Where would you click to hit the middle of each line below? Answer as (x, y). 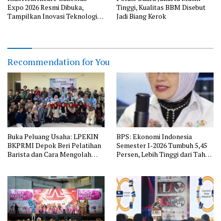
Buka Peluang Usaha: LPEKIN (53, 136)
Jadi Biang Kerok (141, 16)
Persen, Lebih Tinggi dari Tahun (165, 154)
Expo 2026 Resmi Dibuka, (46, 7)
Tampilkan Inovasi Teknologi (52, 16)
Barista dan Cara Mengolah (49, 154)
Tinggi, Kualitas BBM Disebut (161, 7)
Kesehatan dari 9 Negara (45, 25)
